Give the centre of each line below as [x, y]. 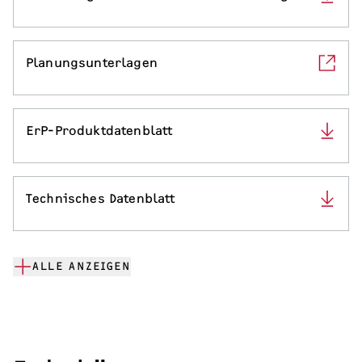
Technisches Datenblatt [101, 199]
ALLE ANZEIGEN [82, 267]
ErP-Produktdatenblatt [99, 131]
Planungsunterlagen [92, 63]
